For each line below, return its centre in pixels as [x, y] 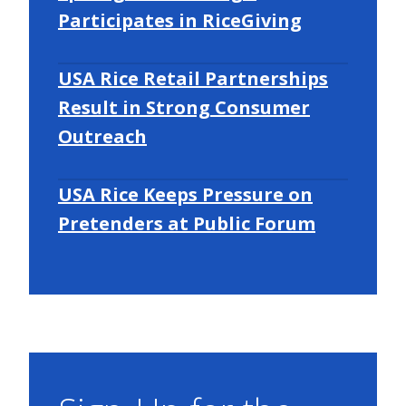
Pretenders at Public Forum [187, 223]
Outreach [102, 136]
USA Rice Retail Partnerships [193, 78]
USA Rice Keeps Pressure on [185, 194]
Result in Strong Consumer [184, 107]
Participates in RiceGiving [180, 20]
